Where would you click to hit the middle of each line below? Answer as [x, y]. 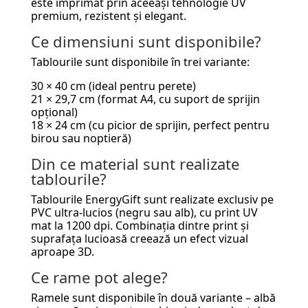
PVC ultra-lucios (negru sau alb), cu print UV [144, 212]
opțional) [54, 112]
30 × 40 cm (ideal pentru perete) [113, 86]
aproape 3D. [62, 251]
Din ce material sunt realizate [135, 163]
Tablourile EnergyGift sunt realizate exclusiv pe [152, 199]
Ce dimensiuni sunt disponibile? [146, 41]
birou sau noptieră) [81, 138]
